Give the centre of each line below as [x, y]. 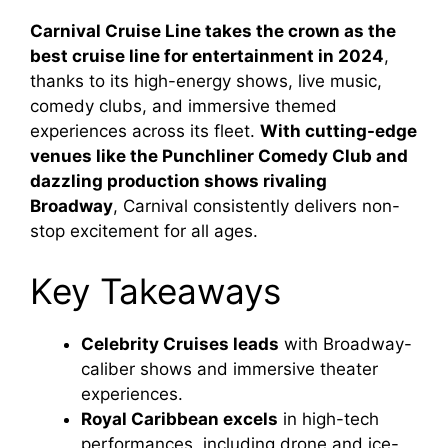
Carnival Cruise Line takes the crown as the [213, 31]
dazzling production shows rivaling [178, 181]
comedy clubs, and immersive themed [183, 106]
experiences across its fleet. [145, 131]
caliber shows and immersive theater [229, 368]
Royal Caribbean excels [179, 418]
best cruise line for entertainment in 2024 [207, 56]
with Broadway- [345, 343]
